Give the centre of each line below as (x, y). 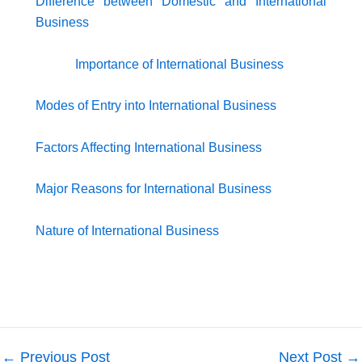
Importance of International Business (181, 64)
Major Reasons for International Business (154, 189)
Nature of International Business (127, 230)
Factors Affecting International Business (149, 147)
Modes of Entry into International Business (156, 106)
